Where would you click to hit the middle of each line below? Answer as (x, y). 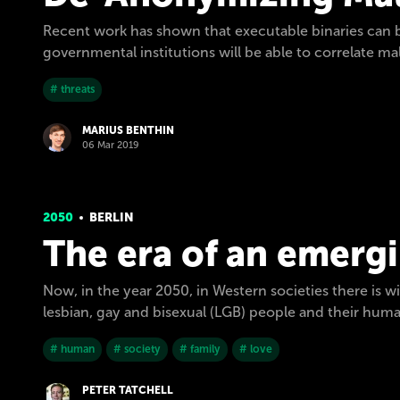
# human (72, 349)
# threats (72, 89)
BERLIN (112, 217)
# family (200, 349)
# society (137, 349)
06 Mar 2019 (111, 145)
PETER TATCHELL (128, 390)
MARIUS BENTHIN (128, 130)
